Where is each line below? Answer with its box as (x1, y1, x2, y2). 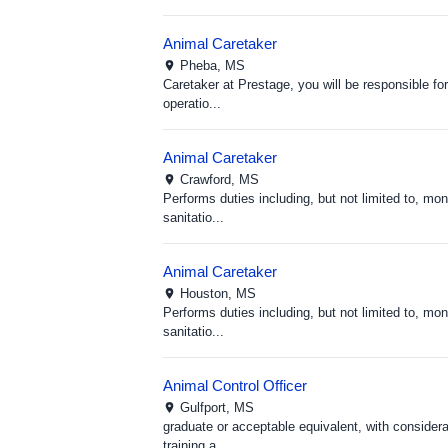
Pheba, (180, 58, 225, 73)
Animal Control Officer (163, 377, 307, 394)
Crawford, (180, 172, 239, 187)
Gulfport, (180, 400, 234, 415)
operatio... (163, 96, 221, 111)
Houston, (180, 286, 236, 301)
